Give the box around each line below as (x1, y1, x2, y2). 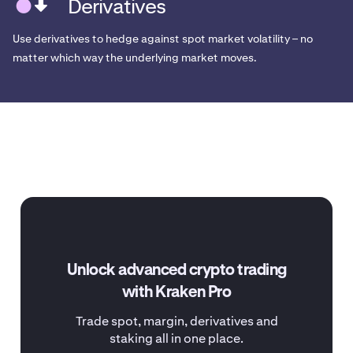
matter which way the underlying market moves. (13, 50, 257, 65)
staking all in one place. (110, 330, 243, 347)
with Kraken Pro (121, 284, 232, 301)
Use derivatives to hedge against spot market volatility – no (13, 32, 313, 46)
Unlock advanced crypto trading (66, 262, 287, 279)
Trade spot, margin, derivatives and (75, 313, 278, 330)
